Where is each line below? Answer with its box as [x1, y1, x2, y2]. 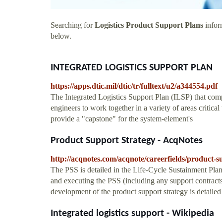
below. [51, 31, 71, 40]
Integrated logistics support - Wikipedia [51, 208, 214, 219]
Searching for [51, 20, 95, 29]
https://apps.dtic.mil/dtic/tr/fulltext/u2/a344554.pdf [51, 81, 218, 90]
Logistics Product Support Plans [95, 20, 203, 29]
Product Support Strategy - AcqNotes [51, 135, 203, 146]
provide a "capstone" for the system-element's [51, 114, 193, 123]
